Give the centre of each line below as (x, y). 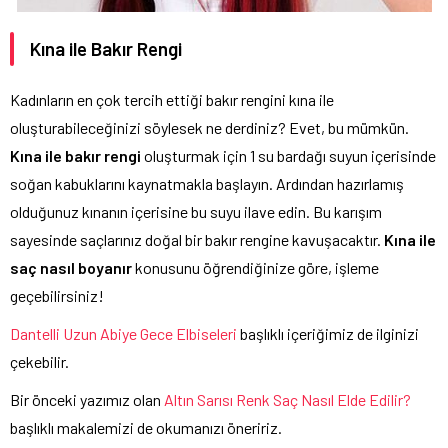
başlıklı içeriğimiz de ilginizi (328, 333)
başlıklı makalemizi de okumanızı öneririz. (146, 427)
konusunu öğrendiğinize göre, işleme (257, 267)
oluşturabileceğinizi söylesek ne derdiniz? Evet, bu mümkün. (209, 127)
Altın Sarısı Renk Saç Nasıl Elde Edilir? (287, 399)
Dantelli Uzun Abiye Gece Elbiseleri (123, 333)
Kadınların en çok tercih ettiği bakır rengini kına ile (172, 99)
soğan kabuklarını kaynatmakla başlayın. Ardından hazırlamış (207, 183)
